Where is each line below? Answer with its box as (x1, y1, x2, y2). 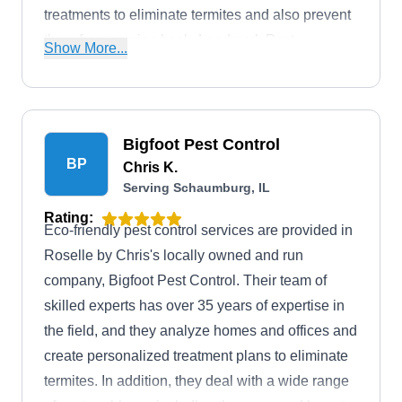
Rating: (44, 210, 93, 225)
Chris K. (123, 160, 178, 175)
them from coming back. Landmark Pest (44, 32, 294, 48)
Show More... (44, 40, 127, 56)
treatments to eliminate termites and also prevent (44, 7, 351, 22)
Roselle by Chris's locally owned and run (44, 248, 303, 263)
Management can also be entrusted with (44, 57, 297, 73)
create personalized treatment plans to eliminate (44, 348, 348, 363)
